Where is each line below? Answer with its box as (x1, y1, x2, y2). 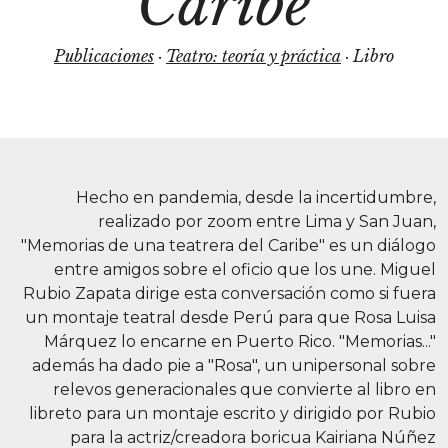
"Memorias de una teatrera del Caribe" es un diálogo (21, 236, 436, 255)
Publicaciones (54, 46, 154, 66)
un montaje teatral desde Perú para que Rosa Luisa (25, 308, 436, 327)
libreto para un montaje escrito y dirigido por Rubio (29, 404, 436, 423)
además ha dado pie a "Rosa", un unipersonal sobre (32, 356, 436, 375)
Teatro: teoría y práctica (166, 46, 341, 66)
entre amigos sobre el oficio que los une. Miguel (54, 260, 436, 279)
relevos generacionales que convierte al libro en (53, 380, 436, 399)
